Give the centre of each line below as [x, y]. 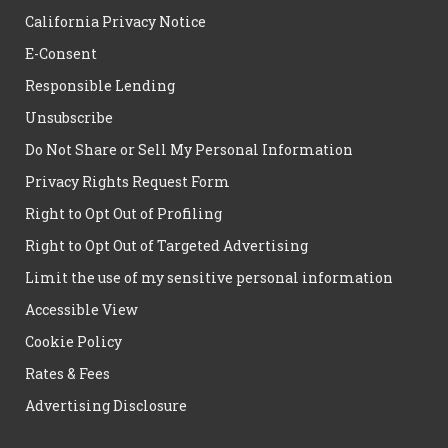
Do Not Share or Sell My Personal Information [189, 149]
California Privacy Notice [115, 21]
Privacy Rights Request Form [127, 181]
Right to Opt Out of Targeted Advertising [166, 245]
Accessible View [81, 309]
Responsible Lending [100, 85]
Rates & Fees [67, 373]
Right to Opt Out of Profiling [123, 213]
